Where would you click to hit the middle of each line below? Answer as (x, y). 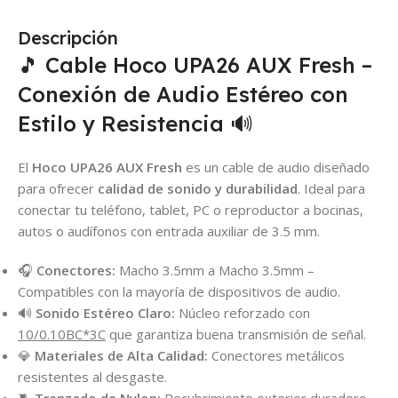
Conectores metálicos (276, 356)
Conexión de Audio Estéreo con (183, 95)
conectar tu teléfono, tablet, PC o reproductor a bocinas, (191, 210)
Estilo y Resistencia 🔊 (135, 124)
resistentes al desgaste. (92, 377)
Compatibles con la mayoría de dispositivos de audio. (179, 292)
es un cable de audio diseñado (276, 167)
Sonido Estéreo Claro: (105, 313)
